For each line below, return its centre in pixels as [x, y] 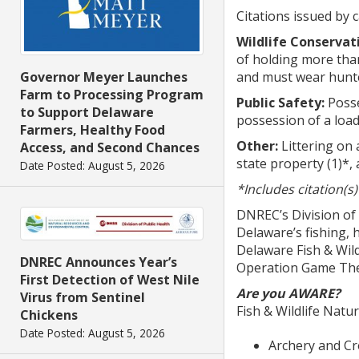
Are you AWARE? [288, 293]
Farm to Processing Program [112, 95]
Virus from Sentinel [83, 298]
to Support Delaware [87, 113]
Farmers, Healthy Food [93, 130]
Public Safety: [280, 103]
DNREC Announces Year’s [99, 262]
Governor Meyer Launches [104, 77]
